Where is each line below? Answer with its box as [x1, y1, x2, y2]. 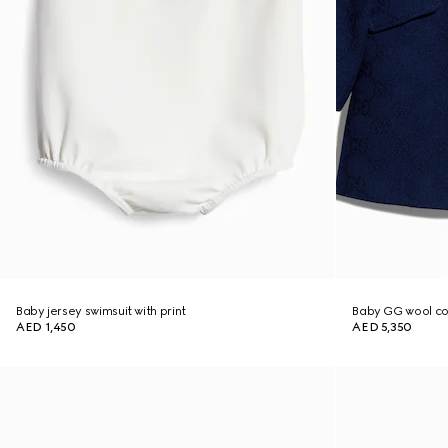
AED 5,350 [352, 320, 412, 334]
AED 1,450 [16, 320, 76, 334]
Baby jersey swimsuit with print [16, 304, 186, 318]
